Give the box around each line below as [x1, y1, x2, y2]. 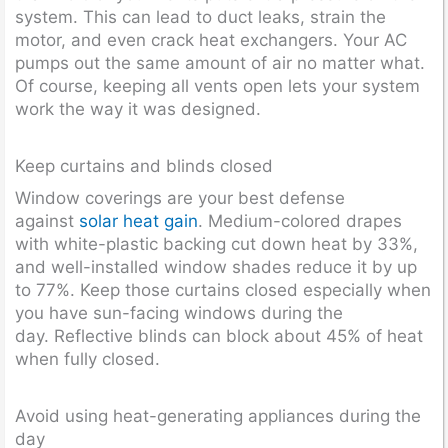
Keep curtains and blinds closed [15, 156, 273, 176]
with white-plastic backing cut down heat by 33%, [15, 233, 418, 254]
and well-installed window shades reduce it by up [15, 256, 417, 277]
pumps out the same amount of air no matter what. [15, 53, 425, 73]
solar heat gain [79, 210, 198, 231]
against [15, 210, 79, 231]
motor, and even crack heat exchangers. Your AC [15, 30, 407, 50]
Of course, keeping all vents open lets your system [15, 76, 420, 96]
